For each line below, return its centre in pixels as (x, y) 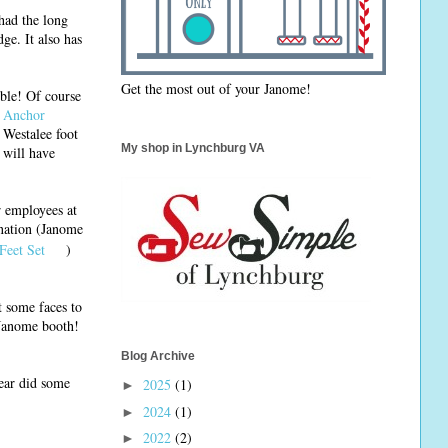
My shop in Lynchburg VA (193, 147)
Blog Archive (158, 356)
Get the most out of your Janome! (216, 88)
